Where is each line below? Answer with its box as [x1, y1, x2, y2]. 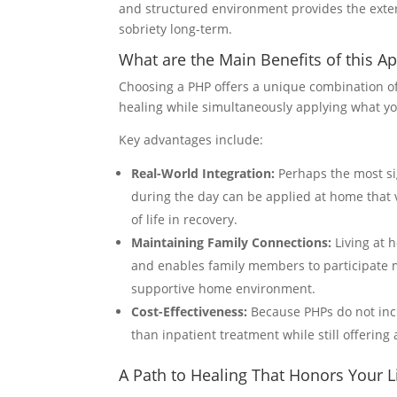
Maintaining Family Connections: [131, 233, 332, 251]
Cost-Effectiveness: [131, 302, 248, 320]
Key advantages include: [119, 130, 264, 148]
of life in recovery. [131, 210, 238, 228]
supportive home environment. [131, 279, 316, 297]
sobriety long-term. [119, 19, 233, 37]
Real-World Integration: [131, 164, 276, 182]
